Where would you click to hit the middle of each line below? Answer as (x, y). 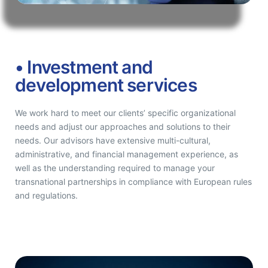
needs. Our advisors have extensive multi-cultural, (113, 140)
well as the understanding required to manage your (115, 167)
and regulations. (46, 195)
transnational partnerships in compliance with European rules (133, 181)
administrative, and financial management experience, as (127, 154)
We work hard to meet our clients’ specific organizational (125, 112)
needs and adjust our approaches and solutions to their (123, 126)
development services (106, 85)
